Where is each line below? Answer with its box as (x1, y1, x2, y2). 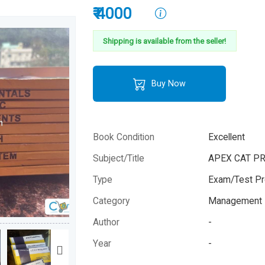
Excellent (208, 131, 245, 143)
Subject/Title (93, 153, 145, 164)
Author (93, 216, 120, 228)
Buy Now (148, 78, 186, 88)
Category (93, 195, 130, 206)
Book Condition (93, 131, 155, 143)
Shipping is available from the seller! (103, 36, 227, 46)
